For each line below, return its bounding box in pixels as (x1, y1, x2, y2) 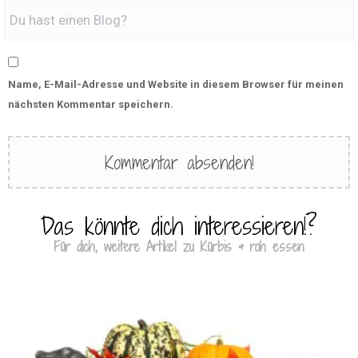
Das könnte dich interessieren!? (41, 209, 317, 242)
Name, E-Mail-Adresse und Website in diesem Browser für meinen (8, 78, 344, 90)
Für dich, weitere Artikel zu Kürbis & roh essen (54, 237, 304, 256)
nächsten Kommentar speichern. (8, 97, 173, 110)
